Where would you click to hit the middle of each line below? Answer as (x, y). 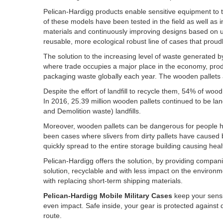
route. (53, 216)
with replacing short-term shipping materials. (113, 181)
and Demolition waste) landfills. (92, 111)
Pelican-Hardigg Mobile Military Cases (108, 196)
